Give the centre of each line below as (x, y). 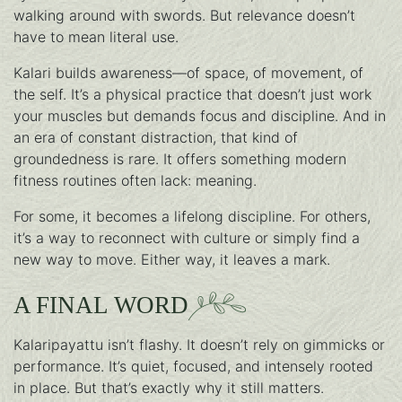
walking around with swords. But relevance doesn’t (184, 16)
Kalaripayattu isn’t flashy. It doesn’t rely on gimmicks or (199, 345)
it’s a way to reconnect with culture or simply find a (187, 238)
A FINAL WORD (101, 306)
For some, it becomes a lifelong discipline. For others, (192, 217)
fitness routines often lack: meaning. (135, 181)
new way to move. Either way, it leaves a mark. (172, 260)
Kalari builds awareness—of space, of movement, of (188, 73)
